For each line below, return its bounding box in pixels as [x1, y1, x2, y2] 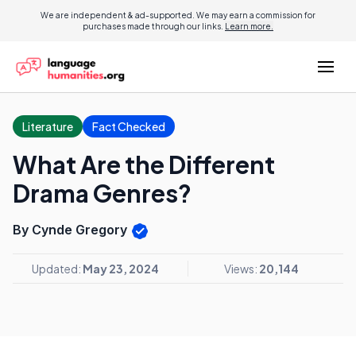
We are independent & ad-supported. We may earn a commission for [41, 10, 315, 20]
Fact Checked [92, 119, 165, 133]
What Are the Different [13, 149, 275, 180]
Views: [223, 261, 259, 276]
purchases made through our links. [83, 21, 225, 31]
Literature [22, 119, 73, 133]
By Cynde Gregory [13, 222, 130, 238]
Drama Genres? [13, 178, 192, 208]
